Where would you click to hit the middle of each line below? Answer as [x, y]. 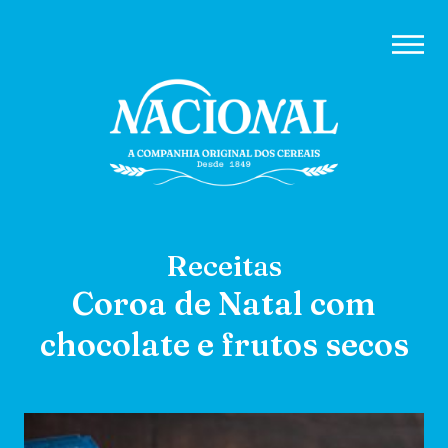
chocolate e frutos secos [224, 344]
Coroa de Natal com [224, 303]
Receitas [224, 265]
